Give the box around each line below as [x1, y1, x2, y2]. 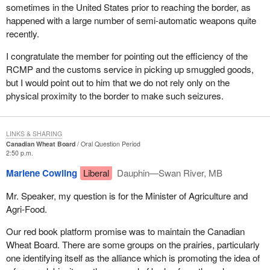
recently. [5, 27, 39, 40]
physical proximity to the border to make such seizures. [5, 89, 224, 102]
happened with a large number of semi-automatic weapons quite [5, 14, 256, 27]
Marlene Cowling [5, 166, 77, 180]
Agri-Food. [5, 202, 47, 215]
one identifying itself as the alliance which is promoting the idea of [5, 251, 260, 264]
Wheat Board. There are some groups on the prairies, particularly [5, 237, 260, 251]
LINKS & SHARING [5, 129, 62, 139]
